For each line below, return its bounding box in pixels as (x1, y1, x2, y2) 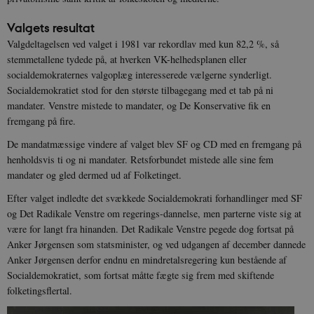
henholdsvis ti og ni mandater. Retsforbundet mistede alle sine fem (7, 152, 273, 166)
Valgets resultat (7, 19, 95, 36)
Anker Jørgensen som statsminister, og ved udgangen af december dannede (7, 237, 306, 251)
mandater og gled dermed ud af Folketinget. (7, 168, 182, 182)
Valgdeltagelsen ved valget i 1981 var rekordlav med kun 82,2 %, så (7, 36, 279, 50)
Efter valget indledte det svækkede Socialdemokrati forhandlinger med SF (7, 191, 302, 205)
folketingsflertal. (7, 283, 72, 297)
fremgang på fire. (7, 114, 76, 128)
